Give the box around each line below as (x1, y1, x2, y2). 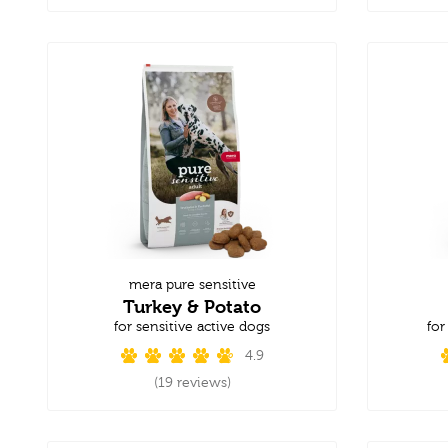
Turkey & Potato (123, 295, 261, 317)
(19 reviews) (153, 374, 231, 391)
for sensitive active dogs (114, 318, 270, 335)
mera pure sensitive (128, 276, 256, 293)
